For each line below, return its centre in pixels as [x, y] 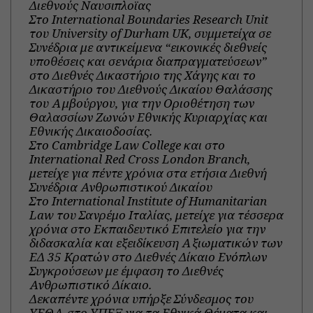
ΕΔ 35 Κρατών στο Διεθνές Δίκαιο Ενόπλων [148, 256]
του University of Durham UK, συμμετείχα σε [150, 33]
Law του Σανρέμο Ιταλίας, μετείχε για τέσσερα [156, 214]
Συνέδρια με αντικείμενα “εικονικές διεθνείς [148, 47]
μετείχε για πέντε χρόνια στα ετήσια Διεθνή [148, 173]
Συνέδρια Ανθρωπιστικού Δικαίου [121, 187]
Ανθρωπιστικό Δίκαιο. [90, 284]
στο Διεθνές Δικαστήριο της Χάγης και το [142, 75]
